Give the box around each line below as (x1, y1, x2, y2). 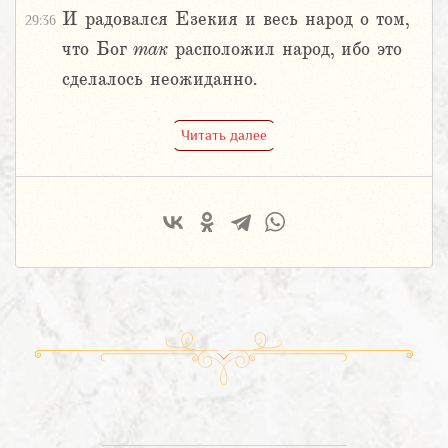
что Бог (62, 39, 133, 60)
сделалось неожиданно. (62, 69, 257, 90)
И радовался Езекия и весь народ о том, (62, 9, 409, 30)
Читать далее (181, 126, 267, 143)
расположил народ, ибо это (168, 39, 402, 60)
